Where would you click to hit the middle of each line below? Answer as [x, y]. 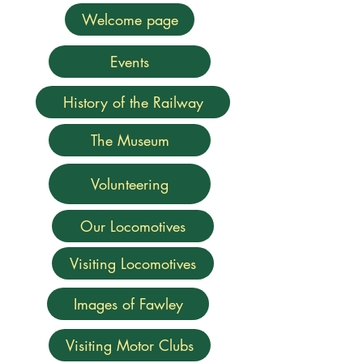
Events [130, 62]
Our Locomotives [133, 226]
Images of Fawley [128, 304]
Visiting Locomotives [133, 263]
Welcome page [130, 19]
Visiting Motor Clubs [130, 345]
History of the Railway [133, 102]
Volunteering [130, 184]
